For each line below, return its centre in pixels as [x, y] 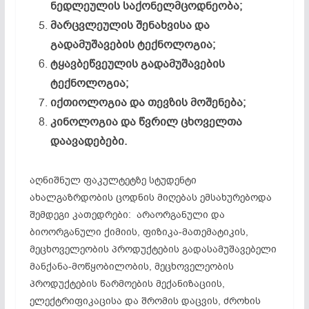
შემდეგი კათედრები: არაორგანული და [127, 215]
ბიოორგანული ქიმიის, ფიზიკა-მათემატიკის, [139, 232]
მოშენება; [218, 102]
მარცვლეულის [93, 25]
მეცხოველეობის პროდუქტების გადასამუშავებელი [153, 249]
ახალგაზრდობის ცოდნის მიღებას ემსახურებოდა [150, 197]
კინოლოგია [84, 122]
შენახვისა [165, 25]
